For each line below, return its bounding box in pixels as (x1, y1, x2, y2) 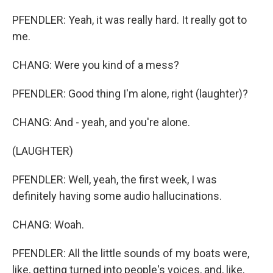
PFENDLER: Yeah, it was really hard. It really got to (12, 13, 247, 26)
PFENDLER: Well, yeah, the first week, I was (12, 173, 217, 186)
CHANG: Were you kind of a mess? (12, 58, 179, 71)
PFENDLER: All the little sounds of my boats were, (12, 247, 249, 260)
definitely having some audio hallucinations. (12, 190, 222, 202)
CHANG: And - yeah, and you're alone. (12, 116, 190, 129)
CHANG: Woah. (12, 218, 84, 231)
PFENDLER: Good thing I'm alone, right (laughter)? (12, 87, 248, 100)
